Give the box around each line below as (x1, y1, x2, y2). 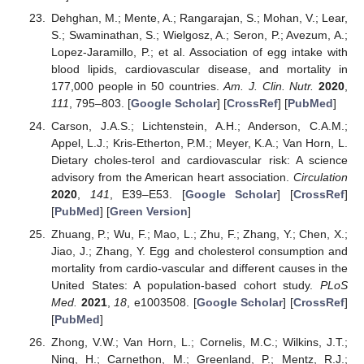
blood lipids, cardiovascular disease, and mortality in (50, 62, 348, 76)
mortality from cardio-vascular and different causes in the (50, 261, 348, 275)
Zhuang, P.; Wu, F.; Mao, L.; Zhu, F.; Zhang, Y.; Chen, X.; (50, 227, 348, 240)
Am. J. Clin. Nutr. (223, 79, 314, 93)
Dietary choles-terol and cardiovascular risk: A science (50, 153, 348, 167)
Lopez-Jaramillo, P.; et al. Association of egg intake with (50, 45, 348, 58)
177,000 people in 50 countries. (50, 79, 224, 93)
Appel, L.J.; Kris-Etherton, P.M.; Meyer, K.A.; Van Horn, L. (50, 136, 348, 149)
